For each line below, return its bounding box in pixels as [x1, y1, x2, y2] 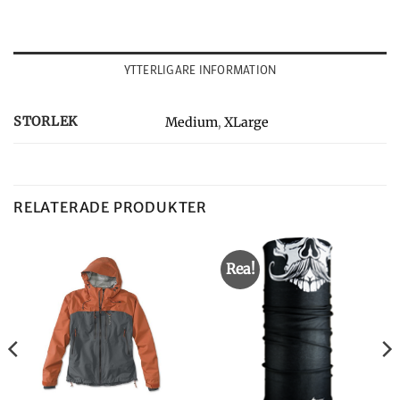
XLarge [224, 114, 270, 131]
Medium [165, 114, 219, 131]
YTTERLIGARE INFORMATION [123, 62, 277, 78]
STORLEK [13, 113, 79, 130]
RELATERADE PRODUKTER [13, 198, 207, 217]
